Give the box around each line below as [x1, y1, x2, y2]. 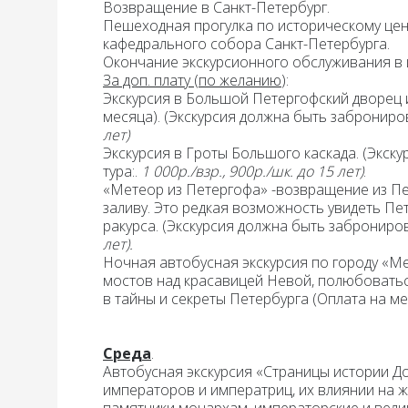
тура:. [103, 161, 141, 181]
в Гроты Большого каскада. [170, 143, 362, 163]
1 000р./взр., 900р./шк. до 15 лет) [141, 161, 363, 181]
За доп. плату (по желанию [103, 70, 281, 90]
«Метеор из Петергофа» [103, 179, 271, 199]
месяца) [103, 107, 158, 127]
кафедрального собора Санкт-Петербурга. [103, 34, 393, 54]
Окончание [103, 52, 178, 72]
